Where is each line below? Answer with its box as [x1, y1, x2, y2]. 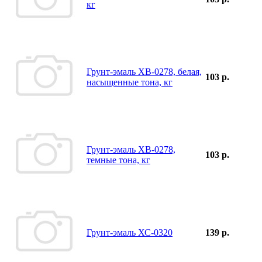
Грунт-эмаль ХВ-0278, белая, [87, 66, 202, 77]
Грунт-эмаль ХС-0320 [87, 227, 173, 237]
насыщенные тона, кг [87, 77, 173, 87]
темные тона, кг [87, 154, 150, 165]
